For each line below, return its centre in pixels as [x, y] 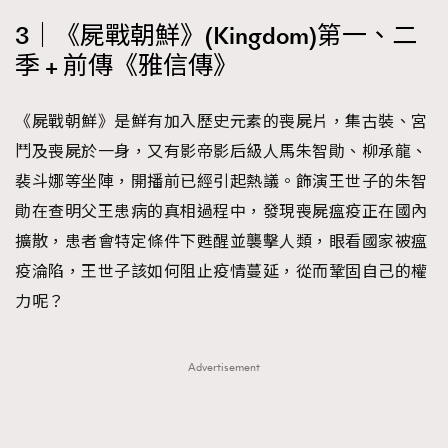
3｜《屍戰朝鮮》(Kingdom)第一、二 [216, 36]
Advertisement [224, 367]
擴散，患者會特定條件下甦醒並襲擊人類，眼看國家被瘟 [221, 241]
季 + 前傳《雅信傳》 [126, 66]
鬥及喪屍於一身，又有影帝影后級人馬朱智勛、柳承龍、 [221, 151]
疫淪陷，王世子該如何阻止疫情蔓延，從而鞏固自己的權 [221, 271]
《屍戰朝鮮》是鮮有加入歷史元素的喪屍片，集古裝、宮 [221, 121]
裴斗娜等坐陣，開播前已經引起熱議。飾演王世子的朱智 [221, 181]
